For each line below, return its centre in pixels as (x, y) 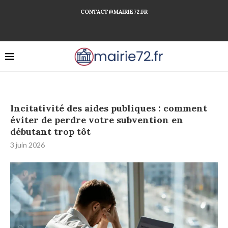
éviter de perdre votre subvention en (97, 120)
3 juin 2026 (27, 145)
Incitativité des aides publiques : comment (109, 108)
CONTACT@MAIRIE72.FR (114, 12)
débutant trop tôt (50, 132)
